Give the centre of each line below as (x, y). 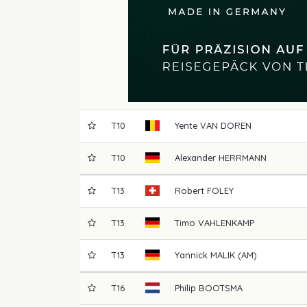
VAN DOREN (226, 125)
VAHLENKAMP (226, 222)
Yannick (192, 255)
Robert (190, 190)
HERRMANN (243, 157)
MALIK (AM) (234, 255)
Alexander (196, 157)
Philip (186, 287)
